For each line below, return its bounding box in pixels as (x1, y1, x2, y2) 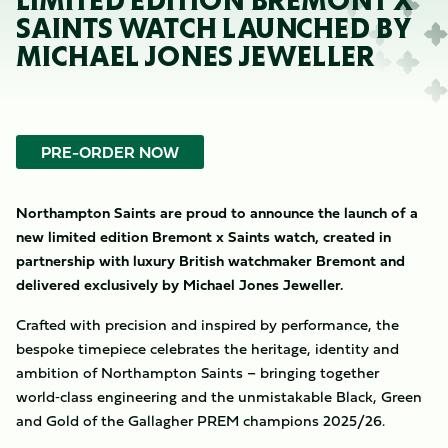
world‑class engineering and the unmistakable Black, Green (16, 385, 422, 408)
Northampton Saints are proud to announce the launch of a (16, 201, 418, 224)
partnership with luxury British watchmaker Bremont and (16, 249, 405, 272)
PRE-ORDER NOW (41, 140, 179, 164)
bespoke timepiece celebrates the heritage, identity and (16, 337, 399, 360)
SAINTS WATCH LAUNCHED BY (16, 16, 412, 41)
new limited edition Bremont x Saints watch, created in (16, 225, 391, 248)
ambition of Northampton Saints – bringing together (16, 361, 379, 384)
